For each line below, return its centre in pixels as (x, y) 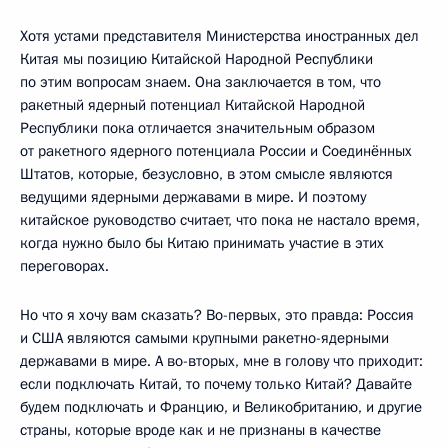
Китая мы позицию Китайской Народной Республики (196, 58)
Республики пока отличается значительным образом (197, 127)
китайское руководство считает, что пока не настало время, (220, 219)
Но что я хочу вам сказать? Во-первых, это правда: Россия (217, 314)
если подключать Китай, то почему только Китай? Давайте (216, 383)
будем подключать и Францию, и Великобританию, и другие (221, 406)
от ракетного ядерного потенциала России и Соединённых (216, 150)
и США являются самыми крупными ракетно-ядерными (204, 337)
